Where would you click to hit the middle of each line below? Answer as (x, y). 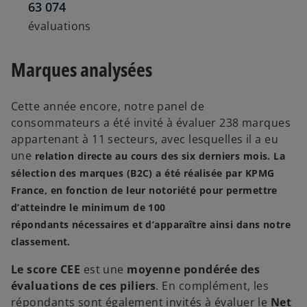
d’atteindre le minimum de (80, 208)
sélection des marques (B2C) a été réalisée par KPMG (143, 173)
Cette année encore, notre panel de (108, 107)
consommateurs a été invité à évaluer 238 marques (151, 123)
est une (105, 270)
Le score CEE (47, 270)
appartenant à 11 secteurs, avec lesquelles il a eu (145, 139)
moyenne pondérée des (194, 270)
